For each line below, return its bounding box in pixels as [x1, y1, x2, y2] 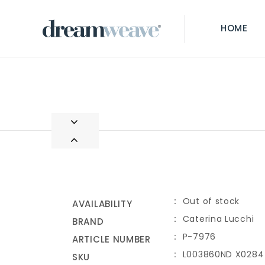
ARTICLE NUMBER [72, 233, 151, 246]
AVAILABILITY [72, 198, 132, 211]
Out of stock [182, 195, 240, 208]
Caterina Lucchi [182, 213, 254, 225]
